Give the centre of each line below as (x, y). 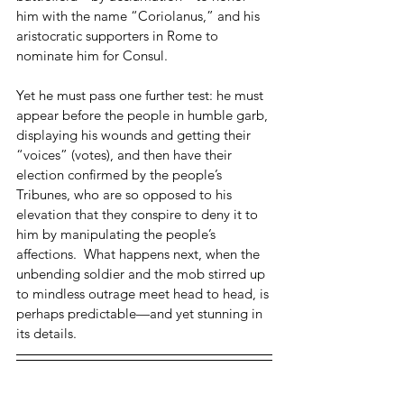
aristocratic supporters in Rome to (119, 35)
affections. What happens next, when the (140, 253)
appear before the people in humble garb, (144, 115)
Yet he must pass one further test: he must (142, 95)
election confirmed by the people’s (121, 174)
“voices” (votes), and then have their (126, 154)
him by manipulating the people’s (118, 234)
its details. (46, 333)
